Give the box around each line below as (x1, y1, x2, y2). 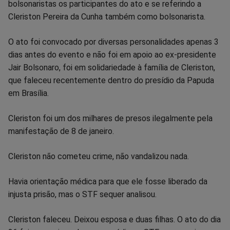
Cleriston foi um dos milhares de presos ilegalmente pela (8, 113, 213, 123)
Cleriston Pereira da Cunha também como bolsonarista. (8, 11, 205, 22)
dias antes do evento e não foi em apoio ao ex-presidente (8, 49, 216, 60)
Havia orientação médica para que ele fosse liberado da (8, 176, 207, 186)
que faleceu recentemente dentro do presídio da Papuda (8, 75, 214, 85)
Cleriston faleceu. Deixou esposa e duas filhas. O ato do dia (8, 214, 221, 224)
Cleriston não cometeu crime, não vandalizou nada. (8, 151, 189, 161)
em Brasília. (8, 88, 49, 98)
